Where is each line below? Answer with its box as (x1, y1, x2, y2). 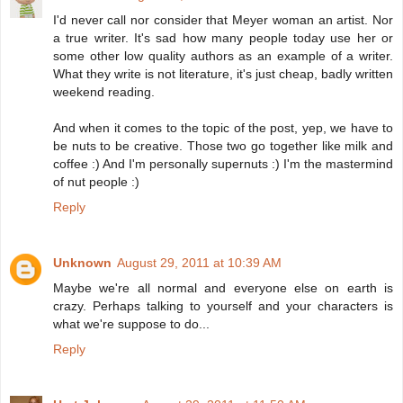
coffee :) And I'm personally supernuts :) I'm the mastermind (53, 157, 393, 172)
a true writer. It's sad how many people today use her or (53, 31, 393, 46)
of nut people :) (53, 175, 139, 190)
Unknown (53, 255, 112, 271)
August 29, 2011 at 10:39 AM (117, 255, 282, 271)
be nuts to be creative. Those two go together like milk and (53, 139, 393, 154)
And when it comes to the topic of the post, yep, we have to (53, 121, 393, 136)
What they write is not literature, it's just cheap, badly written (53, 67, 393, 82)
